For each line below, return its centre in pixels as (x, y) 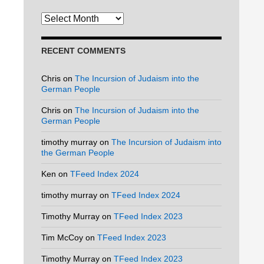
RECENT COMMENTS (83, 51)
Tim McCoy (62, 237)
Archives (57, 18)
